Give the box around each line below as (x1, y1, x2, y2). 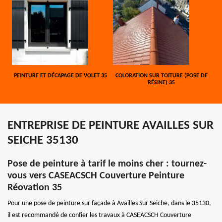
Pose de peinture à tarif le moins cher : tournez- (7, 159, 207, 169)
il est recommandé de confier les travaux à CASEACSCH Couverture (7, 211, 191, 219)
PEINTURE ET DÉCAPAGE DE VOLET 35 (14, 72, 108, 79)
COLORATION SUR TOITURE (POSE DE (115, 72, 208, 79)
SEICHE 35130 (7, 134, 78, 147)
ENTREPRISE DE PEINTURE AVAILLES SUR (7, 119, 214, 132)
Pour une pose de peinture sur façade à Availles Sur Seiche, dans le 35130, (7, 199, 211, 207)
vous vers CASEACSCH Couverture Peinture (7, 170, 184, 181)
